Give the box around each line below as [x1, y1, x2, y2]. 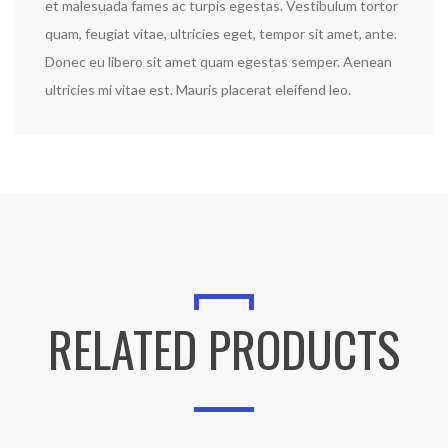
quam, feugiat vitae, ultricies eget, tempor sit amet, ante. [45, 25, 397, 42]
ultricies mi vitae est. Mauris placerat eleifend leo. [45, 81, 351, 98]
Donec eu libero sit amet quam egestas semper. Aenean [45, 53, 392, 70]
